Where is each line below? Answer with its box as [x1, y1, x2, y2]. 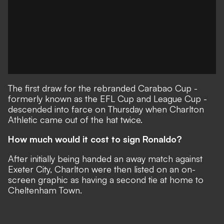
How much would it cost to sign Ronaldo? [8, 133, 182, 144]
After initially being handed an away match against [8, 153, 202, 164]
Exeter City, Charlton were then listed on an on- [8, 163, 195, 174]
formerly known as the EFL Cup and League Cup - [8, 93, 207, 104]
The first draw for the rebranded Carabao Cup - [8, 82, 197, 93]
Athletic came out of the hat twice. [8, 114, 142, 125]
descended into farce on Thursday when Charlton [8, 103, 204, 114]
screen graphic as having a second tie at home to [8, 174, 203, 185]
